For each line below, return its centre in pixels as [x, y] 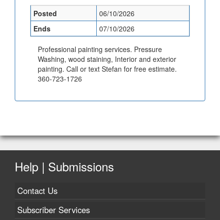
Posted [45, 13]
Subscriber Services [54, 209]
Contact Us [37, 190]
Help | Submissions [64, 166]
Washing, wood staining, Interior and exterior [107, 59]
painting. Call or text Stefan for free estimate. [108, 69]
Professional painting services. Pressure [100, 49]
